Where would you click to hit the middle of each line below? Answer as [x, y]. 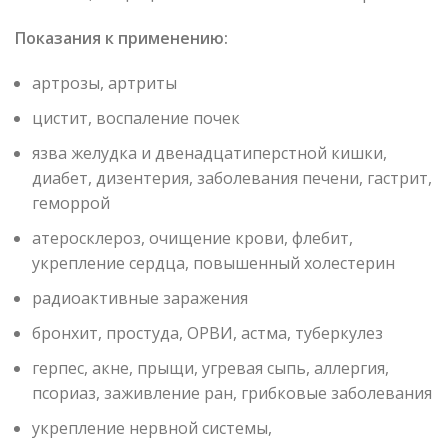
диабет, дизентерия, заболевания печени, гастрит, [232, 178]
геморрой [71, 203]
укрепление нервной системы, [152, 428]
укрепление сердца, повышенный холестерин [213, 263]
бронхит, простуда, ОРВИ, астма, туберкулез [207, 333]
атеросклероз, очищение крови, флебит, [192, 238]
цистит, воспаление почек [136, 118]
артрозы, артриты [104, 83]
